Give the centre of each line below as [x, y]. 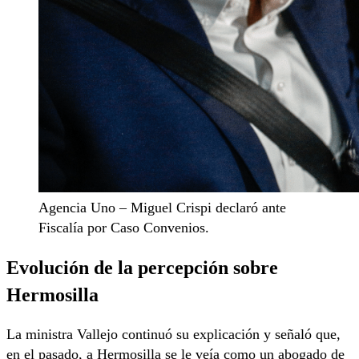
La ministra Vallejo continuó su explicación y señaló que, [173, 335]
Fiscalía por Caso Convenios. [124, 227]
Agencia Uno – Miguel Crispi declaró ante [162, 207]
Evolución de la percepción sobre [142, 267]
